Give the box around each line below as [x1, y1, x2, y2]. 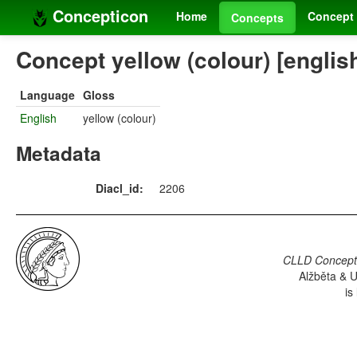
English [20, 110, 57, 127]
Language [20, 87, 75, 104]
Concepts [231, 10, 284, 25]
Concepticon [48, 4, 148, 27]
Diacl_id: [96, 180, 143, 197]
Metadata [16, 139, 101, 168]
